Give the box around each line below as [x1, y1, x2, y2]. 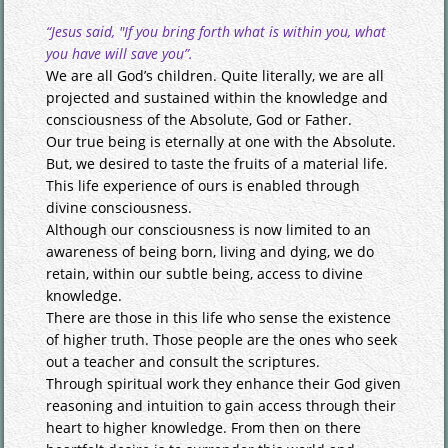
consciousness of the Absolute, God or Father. [46, 109, 353, 129]
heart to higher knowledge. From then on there [46, 417, 362, 437]
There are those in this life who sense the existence [46, 307, 392, 327]
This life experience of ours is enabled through [46, 175, 361, 195]
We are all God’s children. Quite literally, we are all [46, 65, 385, 85]
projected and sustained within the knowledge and [46, 87, 389, 107]
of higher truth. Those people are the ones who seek [46, 329, 398, 349]
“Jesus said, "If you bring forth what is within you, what [46, 21, 387, 41]
